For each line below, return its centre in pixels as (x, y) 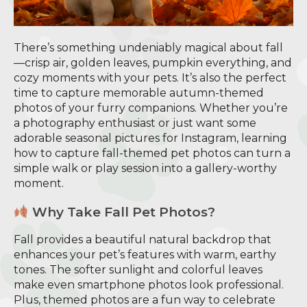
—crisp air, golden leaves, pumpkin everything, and (153, 62)
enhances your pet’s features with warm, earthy (145, 254)
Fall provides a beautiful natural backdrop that (143, 239)
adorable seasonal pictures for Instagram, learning (150, 138)
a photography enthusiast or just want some (135, 123)
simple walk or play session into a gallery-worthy (145, 168)
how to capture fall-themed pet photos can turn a (152, 153)
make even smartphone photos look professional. (149, 284)
